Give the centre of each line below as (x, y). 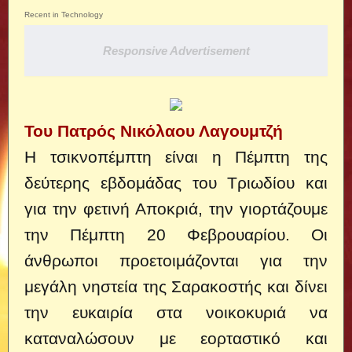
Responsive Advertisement (176, 51)
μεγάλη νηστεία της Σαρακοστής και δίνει (176, 286)
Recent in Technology (64, 15)
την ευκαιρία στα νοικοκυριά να (176, 312)
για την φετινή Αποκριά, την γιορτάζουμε (176, 209)
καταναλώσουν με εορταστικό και (176, 338)
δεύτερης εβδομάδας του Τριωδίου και (176, 183)
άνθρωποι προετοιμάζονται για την (176, 260)
